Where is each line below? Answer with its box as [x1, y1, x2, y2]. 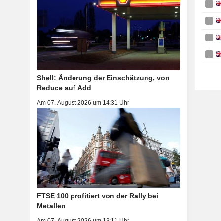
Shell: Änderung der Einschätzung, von [37, 74, 170, 82]
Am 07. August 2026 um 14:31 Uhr [37, 99, 129, 106]
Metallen [37, 201, 66, 210]
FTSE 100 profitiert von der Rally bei [37, 191, 158, 200]
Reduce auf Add [37, 83, 91, 92]
